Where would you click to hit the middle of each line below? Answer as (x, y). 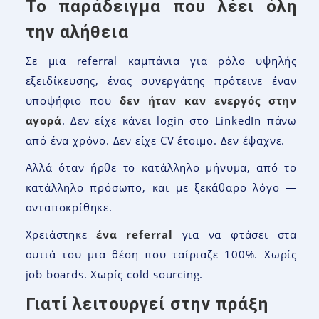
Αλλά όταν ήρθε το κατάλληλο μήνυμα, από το (161, 167)
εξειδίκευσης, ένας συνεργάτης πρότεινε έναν (161, 80)
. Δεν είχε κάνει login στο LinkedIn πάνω (179, 120)
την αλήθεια (77, 32)
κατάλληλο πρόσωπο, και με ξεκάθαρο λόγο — (161, 187)
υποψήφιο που (72, 100)
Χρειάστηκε (61, 234)
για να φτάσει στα (235, 234)
